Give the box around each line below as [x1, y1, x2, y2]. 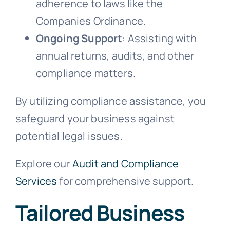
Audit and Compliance [72, 156, 179, 170]
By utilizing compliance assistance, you [15, 93, 206, 108]
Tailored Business [15, 198, 184, 227]
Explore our [15, 156, 72, 170]
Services [15, 174, 57, 188]
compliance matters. [35, 66, 136, 80]
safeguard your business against [15, 111, 175, 125]
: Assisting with [122, 31, 197, 45]
